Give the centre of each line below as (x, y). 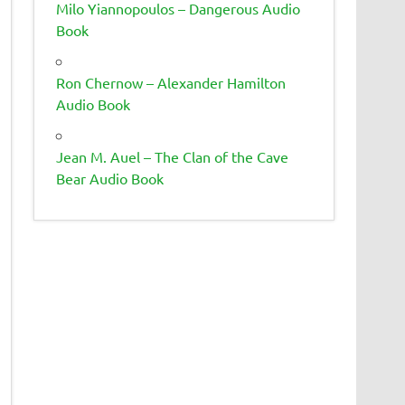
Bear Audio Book (110, 178)
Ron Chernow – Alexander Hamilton (171, 82)
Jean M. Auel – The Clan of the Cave (173, 156)
